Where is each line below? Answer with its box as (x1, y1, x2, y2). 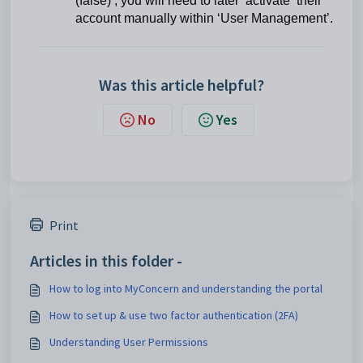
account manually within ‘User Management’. (75, 11, 333, 25)
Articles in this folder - (30, 250, 182, 271)
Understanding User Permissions (49, 334, 208, 349)
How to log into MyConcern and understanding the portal (49, 280, 322, 296)
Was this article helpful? (99, 74, 264, 95)
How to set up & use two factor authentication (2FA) (49, 307, 298, 322)
